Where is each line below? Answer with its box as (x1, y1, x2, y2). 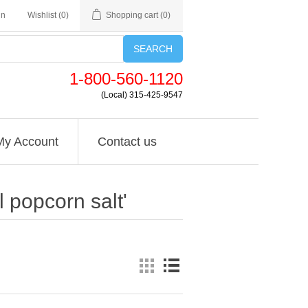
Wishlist (27, 10, 56, 20)
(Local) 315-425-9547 (101, 91, 183, 99)
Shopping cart (106, 10, 158, 20)
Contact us (97, 135, 157, 148)
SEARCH (133, 43, 173, 54)
